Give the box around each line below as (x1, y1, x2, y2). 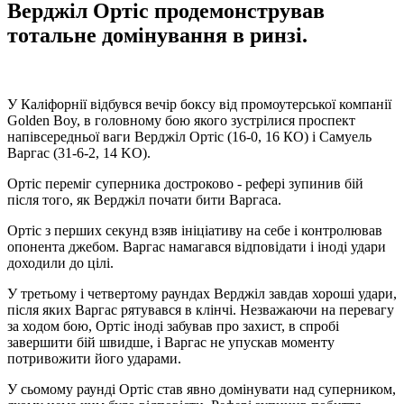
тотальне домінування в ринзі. (7, 23, 308, 47)
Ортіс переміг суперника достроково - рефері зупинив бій (7, 175, 363, 191)
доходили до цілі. (7, 254, 114, 271)
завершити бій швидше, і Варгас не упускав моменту (7, 334, 335, 350)
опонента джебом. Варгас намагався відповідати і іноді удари (7, 238, 386, 254)
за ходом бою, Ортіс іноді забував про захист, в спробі (7, 317, 339, 334)
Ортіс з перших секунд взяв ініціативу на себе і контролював (7, 222, 382, 238)
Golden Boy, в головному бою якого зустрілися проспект (7, 112, 355, 128)
